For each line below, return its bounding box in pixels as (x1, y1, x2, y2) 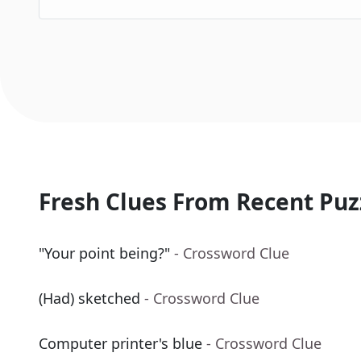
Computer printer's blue (39, 334, 202, 354)
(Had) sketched (39, 288, 140, 309)
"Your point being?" (39, 243, 170, 263)
